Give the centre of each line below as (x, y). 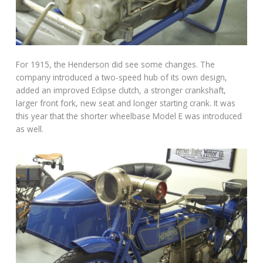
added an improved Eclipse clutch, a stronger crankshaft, (121, 90)
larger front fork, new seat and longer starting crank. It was (126, 103)
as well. (30, 129)
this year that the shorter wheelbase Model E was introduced (129, 116)
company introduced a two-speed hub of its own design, (122, 77)
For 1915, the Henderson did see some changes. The (116, 64)
